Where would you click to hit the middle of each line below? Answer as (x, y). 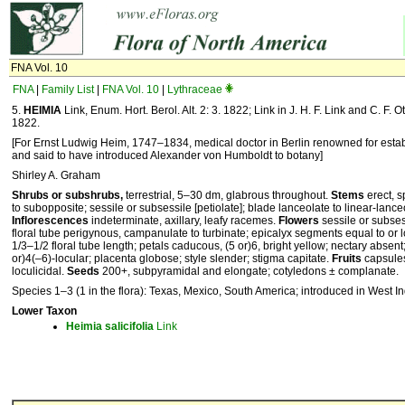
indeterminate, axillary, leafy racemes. (184, 221)
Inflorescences (50, 221)
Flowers (299, 221)
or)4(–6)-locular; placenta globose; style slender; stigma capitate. (172, 259)
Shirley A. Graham (56, 175)
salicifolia (129, 326)
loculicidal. (39, 271)
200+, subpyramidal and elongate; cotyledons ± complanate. (249, 271)
